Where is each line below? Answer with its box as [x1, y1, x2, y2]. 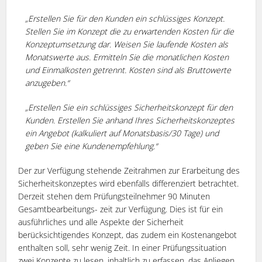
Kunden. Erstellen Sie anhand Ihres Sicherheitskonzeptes [25, 114, 235, 126]
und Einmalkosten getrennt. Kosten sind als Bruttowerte [25, 64, 232, 75]
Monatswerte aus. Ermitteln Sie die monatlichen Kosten [25, 51, 229, 63]
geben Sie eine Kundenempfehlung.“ [25, 140, 158, 151]
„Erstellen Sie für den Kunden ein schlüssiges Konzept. [25, 12, 225, 24]
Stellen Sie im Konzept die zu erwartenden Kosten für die [25, 25, 235, 37]
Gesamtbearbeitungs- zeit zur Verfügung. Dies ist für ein [18, 203, 223, 215]
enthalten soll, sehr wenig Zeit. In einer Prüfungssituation [18, 242, 227, 253]
